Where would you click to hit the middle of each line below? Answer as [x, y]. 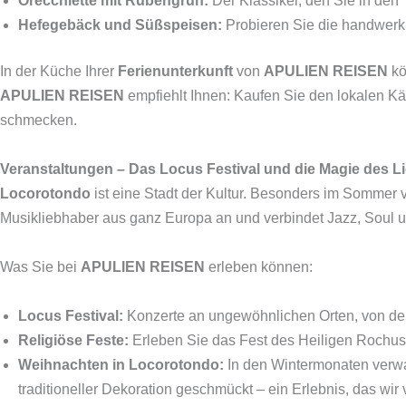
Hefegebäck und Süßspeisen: [120, 25]
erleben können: [259, 267]
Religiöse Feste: [73, 340]
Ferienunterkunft [175, 71]
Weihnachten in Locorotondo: [121, 365]
